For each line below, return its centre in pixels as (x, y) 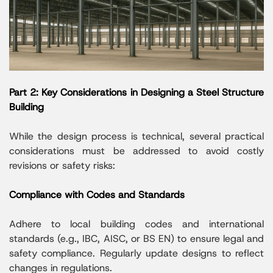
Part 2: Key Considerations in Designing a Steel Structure (136, 93)
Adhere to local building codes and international (136, 224)
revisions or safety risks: (62, 166)
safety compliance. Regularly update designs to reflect (136, 253)
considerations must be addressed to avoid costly (136, 151)
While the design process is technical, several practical (136, 136)
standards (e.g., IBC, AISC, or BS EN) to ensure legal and (136, 239)
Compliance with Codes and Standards (97, 195)
